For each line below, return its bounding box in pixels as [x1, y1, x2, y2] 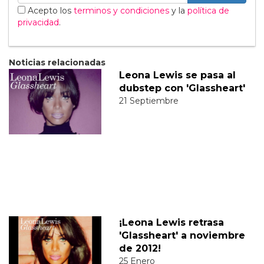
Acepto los [25, 5, 74, 16]
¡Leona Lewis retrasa [118, 216, 224, 228]
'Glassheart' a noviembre [118, 229, 245, 241]
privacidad [18, 16, 59, 28]
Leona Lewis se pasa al [118, 69, 236, 81]
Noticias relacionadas [9, 57, 105, 68]
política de [187, 5, 229, 16]
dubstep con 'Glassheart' [118, 82, 245, 94]
